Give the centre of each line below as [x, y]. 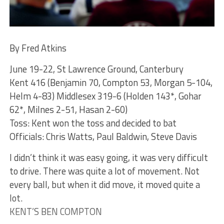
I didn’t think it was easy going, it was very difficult [108, 158]
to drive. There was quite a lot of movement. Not [104, 171]
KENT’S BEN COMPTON [55, 212]
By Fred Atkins [38, 48]
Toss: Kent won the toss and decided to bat [93, 123]
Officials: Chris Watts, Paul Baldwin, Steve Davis [103, 137]
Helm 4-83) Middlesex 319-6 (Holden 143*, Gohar [105, 96]
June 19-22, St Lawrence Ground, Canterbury [96, 69]
